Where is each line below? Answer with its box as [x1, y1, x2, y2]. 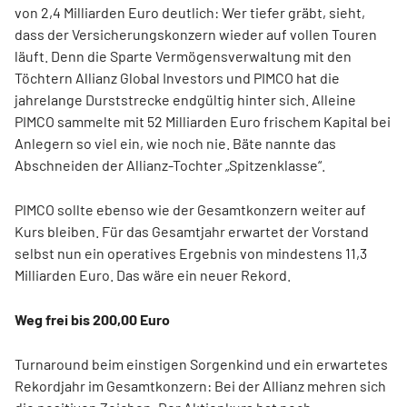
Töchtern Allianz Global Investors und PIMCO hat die [15, 69, 340, 87]
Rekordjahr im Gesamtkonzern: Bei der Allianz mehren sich [15, 377, 386, 395]
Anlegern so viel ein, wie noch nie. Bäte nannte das [15, 134, 336, 153]
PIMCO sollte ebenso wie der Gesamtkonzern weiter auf [15, 201, 366, 219]
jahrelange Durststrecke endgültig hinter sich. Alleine [15, 91, 356, 109]
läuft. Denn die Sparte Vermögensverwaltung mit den [15, 47, 352, 65]
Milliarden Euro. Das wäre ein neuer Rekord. [15, 266, 291, 284]
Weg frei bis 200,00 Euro [15, 311, 170, 329]
